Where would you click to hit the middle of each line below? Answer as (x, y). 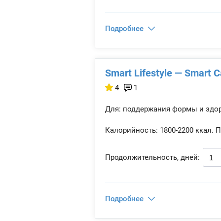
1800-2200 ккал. (186, 130)
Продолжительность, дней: (152, 157)
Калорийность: (131, 130)
